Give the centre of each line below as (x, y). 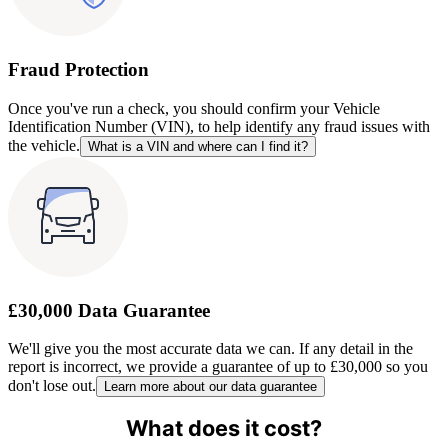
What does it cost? (224, 428)
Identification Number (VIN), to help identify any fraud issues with (219, 126)
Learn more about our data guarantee (210, 387)
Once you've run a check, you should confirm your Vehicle (194, 108)
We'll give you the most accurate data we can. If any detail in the (210, 349)
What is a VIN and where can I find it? (198, 146)
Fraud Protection (78, 70)
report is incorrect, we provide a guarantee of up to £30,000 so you (218, 367)
